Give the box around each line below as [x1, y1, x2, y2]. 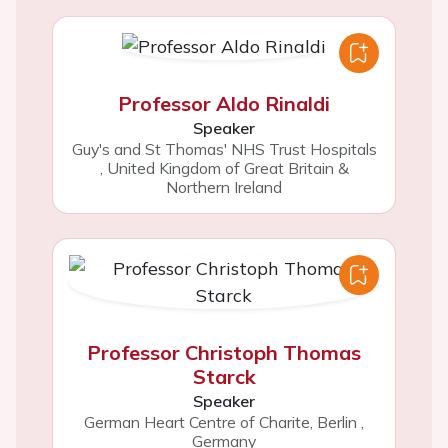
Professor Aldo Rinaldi [118, 91, 330, 116]
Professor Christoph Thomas [87, 340, 361, 365]
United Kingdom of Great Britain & [106, 158, 349, 178]
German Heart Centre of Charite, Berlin [84, 412, 357, 432]
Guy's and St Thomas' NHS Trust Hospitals [71, 139, 377, 159]
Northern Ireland [166, 177, 282, 197]
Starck [192, 364, 256, 389]
